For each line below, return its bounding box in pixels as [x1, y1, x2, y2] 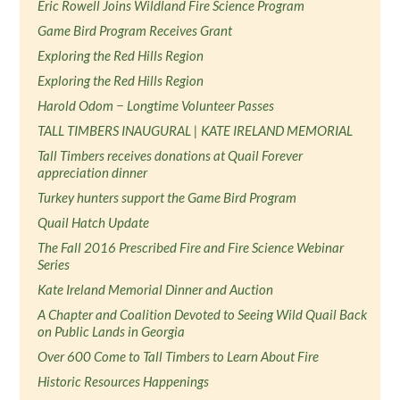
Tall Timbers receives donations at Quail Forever [37, 147, 304, 163]
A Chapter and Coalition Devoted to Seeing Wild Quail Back [37, 306, 368, 322]
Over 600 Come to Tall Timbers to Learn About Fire [37, 348, 320, 364]
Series [37, 256, 71, 272]
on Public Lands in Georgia [37, 323, 186, 339]
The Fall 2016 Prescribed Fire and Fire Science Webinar [37, 239, 345, 255]
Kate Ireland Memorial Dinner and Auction [37, 281, 274, 297]
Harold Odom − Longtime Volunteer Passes [37, 97, 275, 113]
